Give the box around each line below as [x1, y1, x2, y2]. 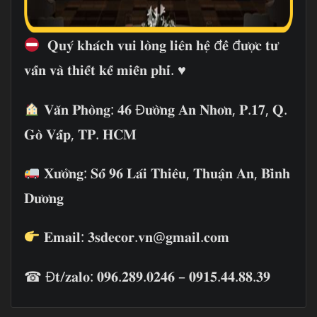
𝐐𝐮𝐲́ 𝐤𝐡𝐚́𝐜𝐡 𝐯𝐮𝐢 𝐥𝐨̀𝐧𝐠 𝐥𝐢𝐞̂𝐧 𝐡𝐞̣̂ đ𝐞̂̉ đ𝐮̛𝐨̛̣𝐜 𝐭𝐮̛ [40, 35, 278, 55]
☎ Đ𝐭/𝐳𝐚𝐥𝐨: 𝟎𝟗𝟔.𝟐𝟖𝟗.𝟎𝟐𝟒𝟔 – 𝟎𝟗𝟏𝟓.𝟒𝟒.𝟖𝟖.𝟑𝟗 [23, 266, 270, 286]
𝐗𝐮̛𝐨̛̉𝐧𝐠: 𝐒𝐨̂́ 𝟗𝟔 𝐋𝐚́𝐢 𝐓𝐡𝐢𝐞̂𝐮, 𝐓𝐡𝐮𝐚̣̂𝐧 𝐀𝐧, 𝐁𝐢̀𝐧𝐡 [40, 163, 290, 183]
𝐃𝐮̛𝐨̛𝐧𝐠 [23, 188, 64, 207]
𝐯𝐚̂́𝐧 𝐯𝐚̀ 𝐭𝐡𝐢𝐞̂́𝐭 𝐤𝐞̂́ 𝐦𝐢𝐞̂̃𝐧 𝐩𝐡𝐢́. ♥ [23, 60, 186, 80]
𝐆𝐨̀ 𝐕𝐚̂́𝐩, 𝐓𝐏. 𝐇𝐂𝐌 [23, 124, 137, 144]
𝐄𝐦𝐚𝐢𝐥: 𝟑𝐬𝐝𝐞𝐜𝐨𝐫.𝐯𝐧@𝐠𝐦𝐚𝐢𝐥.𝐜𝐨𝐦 [40, 227, 229, 247]
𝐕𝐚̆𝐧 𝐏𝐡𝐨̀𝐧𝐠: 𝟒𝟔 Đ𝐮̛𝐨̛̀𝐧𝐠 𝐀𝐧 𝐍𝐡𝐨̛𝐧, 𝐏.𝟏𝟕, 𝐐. [40, 99, 287, 119]
